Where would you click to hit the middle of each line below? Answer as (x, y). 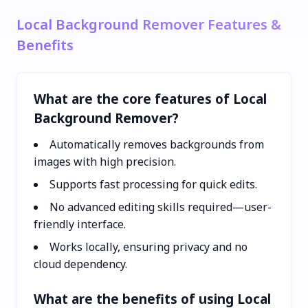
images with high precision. (105, 161)
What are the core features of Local (150, 98)
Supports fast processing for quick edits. (153, 184)
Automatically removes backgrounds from (157, 144)
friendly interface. (80, 224)
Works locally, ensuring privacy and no (148, 246)
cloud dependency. (80, 264)
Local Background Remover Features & (149, 24)
